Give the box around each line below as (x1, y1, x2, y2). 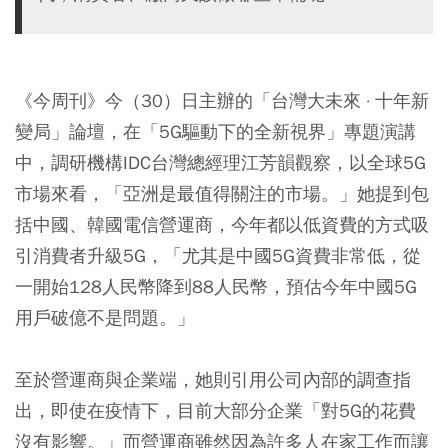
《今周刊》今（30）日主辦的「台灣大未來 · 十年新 (15, 88, 429, 112)
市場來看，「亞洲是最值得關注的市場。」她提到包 (15, 181, 429, 205)
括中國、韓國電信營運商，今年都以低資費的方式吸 (15, 212, 429, 236)
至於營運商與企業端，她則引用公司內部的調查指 (15, 367, 411, 391)
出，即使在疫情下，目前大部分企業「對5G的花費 (15, 398, 416, 422)
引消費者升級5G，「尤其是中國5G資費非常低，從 (15, 243, 421, 267)
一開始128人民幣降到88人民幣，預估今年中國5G (15, 274, 417, 298)
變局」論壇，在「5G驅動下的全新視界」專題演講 (15, 119, 416, 143)
